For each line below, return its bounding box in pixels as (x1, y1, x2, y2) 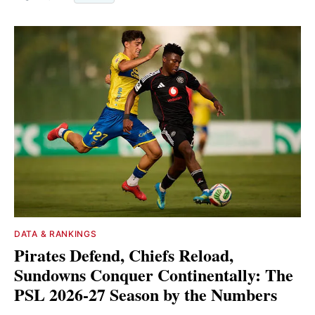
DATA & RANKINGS (14, 228, 97, 239)
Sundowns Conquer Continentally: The (14, 262, 293, 287)
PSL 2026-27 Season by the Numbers (14, 281, 277, 307)
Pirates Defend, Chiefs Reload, (14, 242, 233, 267)
